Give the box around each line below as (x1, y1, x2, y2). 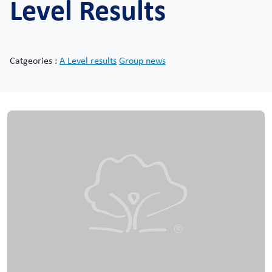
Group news (119, 54, 166, 67)
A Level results (59, 54, 117, 67)
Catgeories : (10, 54, 59, 67)
